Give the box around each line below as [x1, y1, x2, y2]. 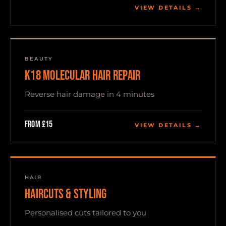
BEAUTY [25, 55, 53, 62]
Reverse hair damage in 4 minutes [25, 89, 154, 99]
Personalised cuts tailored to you [25, 208, 146, 217]
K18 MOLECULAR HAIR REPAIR [25, 68, 141, 84]
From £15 [25, 119, 53, 130]
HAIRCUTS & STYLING [25, 187, 107, 202]
